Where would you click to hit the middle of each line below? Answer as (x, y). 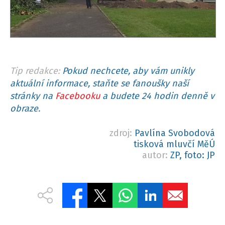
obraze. (25, 109)
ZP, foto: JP (193, 155)
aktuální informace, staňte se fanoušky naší (99, 84)
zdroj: (122, 133)
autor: (156, 155)
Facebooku (78, 96)
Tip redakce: (35, 71)
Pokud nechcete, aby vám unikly (128, 71)
